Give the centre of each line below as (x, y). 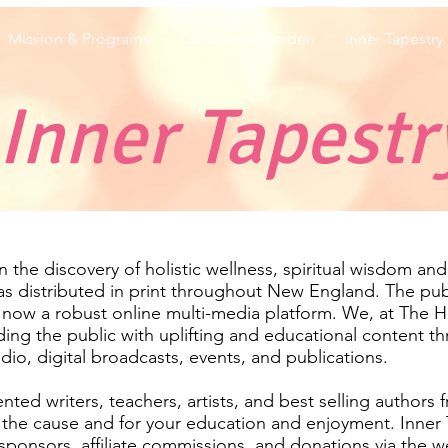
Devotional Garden (247, 38)
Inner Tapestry (393, 38)
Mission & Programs (78, 38)
